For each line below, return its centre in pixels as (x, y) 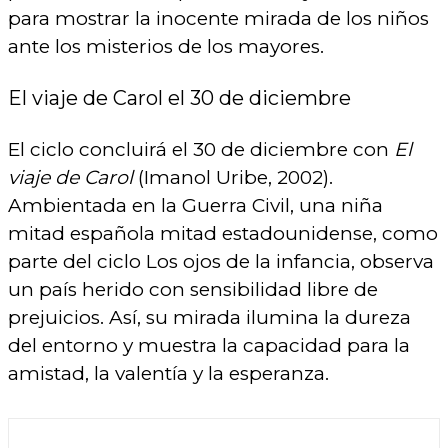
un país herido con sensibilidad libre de (193, 289)
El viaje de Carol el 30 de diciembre (179, 98)
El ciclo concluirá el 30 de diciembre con (201, 149)
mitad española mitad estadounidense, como (223, 233)
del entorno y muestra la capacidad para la (209, 345)
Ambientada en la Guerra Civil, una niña (195, 205)
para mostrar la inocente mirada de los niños (218, 18)
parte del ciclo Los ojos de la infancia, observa (221, 261)
